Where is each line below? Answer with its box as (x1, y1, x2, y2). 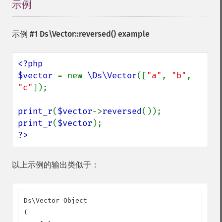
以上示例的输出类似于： (12, 160, 99, 169)
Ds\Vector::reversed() (40, 29, 116, 39)
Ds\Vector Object (24, 197, 87, 204)
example (116, 29, 150, 39)
